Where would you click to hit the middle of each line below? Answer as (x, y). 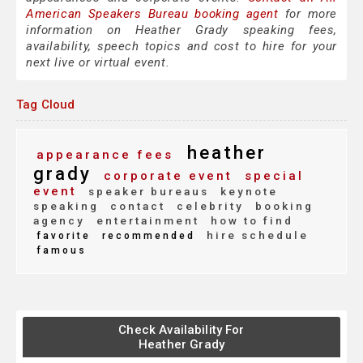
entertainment (145, 221)
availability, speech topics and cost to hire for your (181, 47)
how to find (250, 221)
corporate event (165, 176)
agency (59, 221)
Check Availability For (181, 330)
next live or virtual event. (98, 63)
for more (307, 14)
